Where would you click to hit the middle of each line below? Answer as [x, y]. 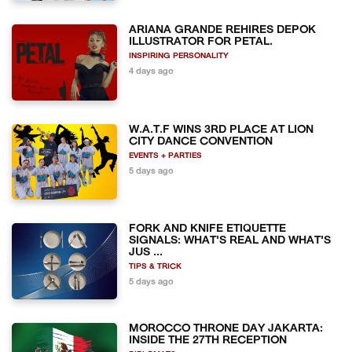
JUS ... [146, 253]
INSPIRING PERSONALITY [179, 57]
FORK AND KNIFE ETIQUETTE [208, 229]
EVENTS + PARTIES [166, 156]
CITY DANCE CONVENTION [201, 141]
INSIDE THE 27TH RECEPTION [208, 340]
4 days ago [152, 72]
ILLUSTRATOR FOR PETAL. [201, 42]
